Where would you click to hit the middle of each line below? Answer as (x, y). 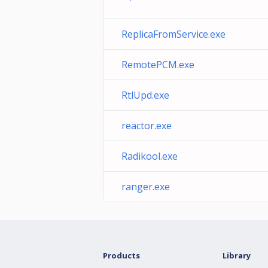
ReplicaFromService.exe (173, 34)
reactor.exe (147, 126)
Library (237, 255)
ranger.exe (146, 187)
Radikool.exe (150, 156)
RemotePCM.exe (158, 65)
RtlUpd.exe (145, 95)
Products (121, 255)
